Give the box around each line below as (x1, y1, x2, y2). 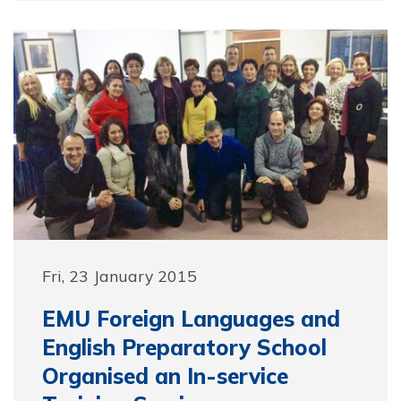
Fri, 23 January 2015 (42, 266, 197, 286)
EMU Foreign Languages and (42, 305, 340, 332)
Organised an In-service (42, 363, 288, 389)
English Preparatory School (42, 334, 327, 361)
